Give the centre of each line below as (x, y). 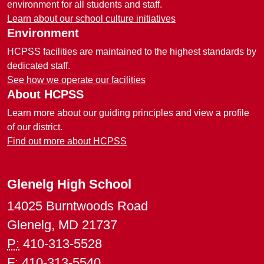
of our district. (35, 127)
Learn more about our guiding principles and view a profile (128, 113)
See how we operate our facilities (76, 80)
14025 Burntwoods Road (77, 206)
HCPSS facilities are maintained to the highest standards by (132, 52)
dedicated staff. (39, 66)
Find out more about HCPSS (67, 141)
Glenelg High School (69, 184)
